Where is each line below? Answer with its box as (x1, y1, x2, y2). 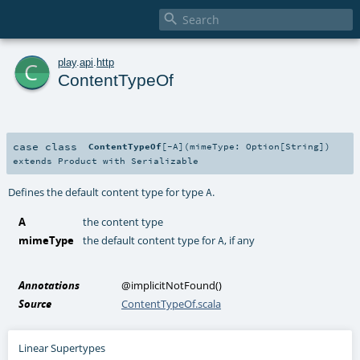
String (285, 140, 320, 152)
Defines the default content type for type (8, 184, 207, 199)
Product (58, 154, 97, 166)
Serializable (131, 154, 198, 166)
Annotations (18, 278, 80, 293)
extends (13, 154, 58, 166)
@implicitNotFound (121, 278, 216, 293)
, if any (224, 232, 256, 247)
